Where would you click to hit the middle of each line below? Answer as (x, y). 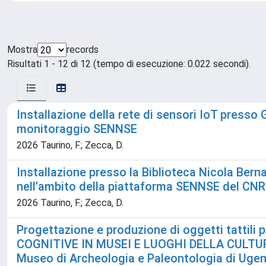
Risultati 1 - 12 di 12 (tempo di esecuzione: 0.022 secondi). (129, 64)
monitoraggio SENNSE (77, 129)
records (83, 50)
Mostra (22, 50)
